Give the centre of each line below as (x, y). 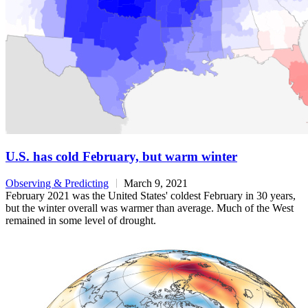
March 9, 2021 (156, 184)
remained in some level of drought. (81, 221)
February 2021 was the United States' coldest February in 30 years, (151, 196)
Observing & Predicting (57, 184)
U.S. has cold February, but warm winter (121, 157)
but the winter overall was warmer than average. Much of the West (150, 208)
